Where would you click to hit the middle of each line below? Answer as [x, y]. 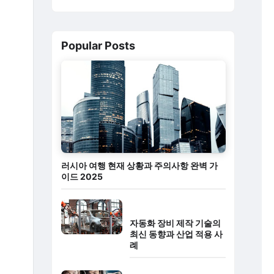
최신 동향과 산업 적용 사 [176, 234]
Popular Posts [98, 46]
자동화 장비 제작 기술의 [175, 223]
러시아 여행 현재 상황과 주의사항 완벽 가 [139, 166]
